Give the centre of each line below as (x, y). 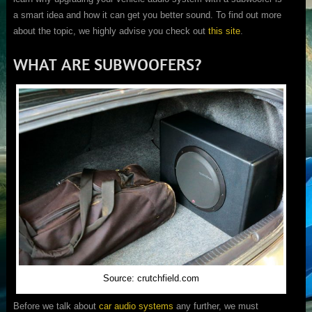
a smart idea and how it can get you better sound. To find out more (147, 15)
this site (224, 31)
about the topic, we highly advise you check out (110, 31)
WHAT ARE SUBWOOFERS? (107, 64)
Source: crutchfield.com (151, 278)
